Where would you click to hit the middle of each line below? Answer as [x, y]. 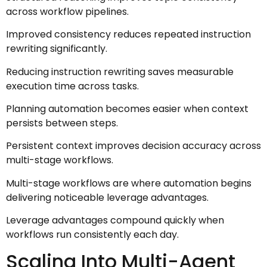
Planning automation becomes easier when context [127, 108]
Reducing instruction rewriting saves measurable [120, 72]
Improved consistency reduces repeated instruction [128, 35]
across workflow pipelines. [67, 11]
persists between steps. [62, 123]
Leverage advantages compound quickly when [115, 221]
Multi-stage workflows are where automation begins [129, 183]
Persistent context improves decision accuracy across [133, 146]
